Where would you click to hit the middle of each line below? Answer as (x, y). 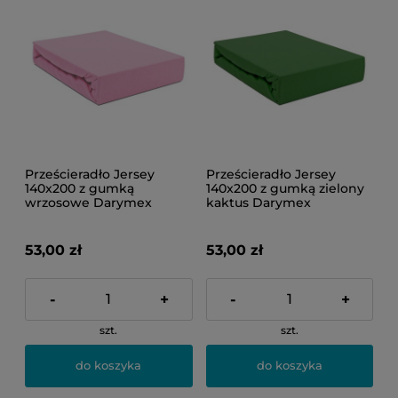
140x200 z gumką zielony (285, 188)
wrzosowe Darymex (88, 202)
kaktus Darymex (258, 202)
